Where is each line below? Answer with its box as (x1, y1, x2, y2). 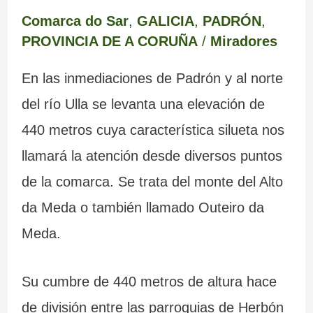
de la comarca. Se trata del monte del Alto (21, 174, 283, 190)
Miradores (210, 34, 277, 50)
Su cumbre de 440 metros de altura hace (21, 274, 277, 290)
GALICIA (136, 13, 194, 29)
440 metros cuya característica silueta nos (21, 122, 284, 138)
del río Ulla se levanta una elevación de (21, 96, 265, 112)
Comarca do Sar (21, 13, 129, 29)
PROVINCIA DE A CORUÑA (21, 34, 198, 50)
